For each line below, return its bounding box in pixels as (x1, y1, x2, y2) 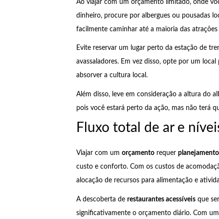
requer (154, 150, 178, 157)
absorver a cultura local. (76, 72, 148, 79)
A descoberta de (76, 196, 127, 203)
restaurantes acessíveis (127, 196, 196, 203)
